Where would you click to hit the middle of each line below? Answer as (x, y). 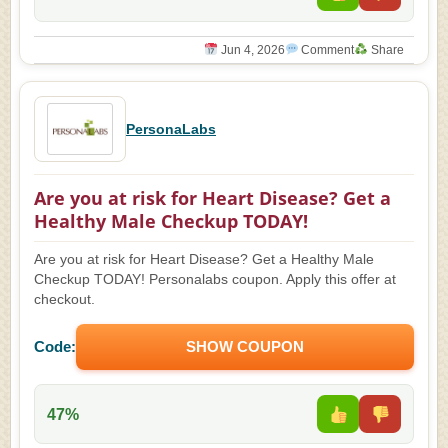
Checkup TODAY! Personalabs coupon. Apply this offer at (215, 279)
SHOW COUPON (245, 346)
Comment (326, 50)
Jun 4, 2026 (251, 50)
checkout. (64, 299)
